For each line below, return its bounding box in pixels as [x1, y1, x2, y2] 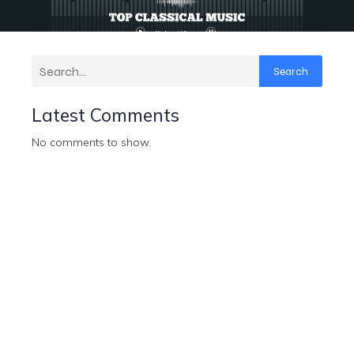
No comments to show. [32, 135, 151, 149]
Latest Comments [32, 104, 179, 126]
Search [273, 64, 308, 78]
